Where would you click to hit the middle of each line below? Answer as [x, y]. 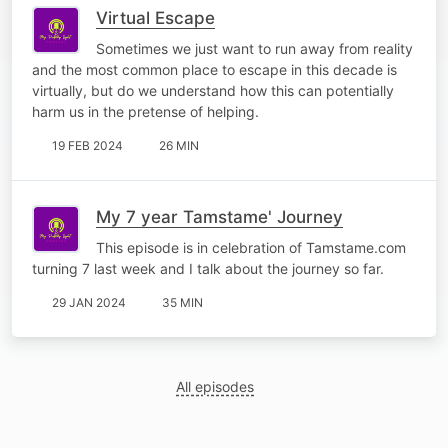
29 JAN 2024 [89, 302]
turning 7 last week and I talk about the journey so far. [208, 268]
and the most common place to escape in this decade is [214, 69]
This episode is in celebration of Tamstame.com [251, 247]
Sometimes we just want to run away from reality [254, 48]
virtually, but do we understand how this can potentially [213, 90]
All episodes [215, 386]
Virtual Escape [155, 17]
